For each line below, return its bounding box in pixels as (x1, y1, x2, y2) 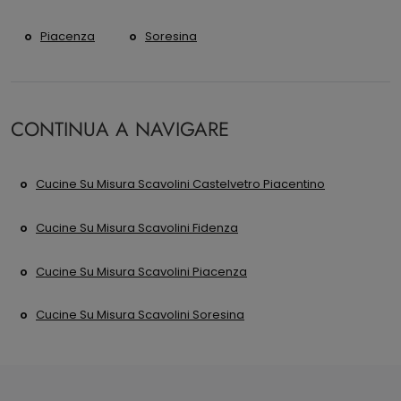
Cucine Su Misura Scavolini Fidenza (36, 218, 238, 236)
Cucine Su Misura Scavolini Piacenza (36, 262, 247, 280)
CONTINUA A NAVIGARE (11, 115, 229, 143)
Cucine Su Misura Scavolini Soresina (36, 306, 244, 324)
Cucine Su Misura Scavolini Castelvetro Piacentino (36, 175, 325, 193)
